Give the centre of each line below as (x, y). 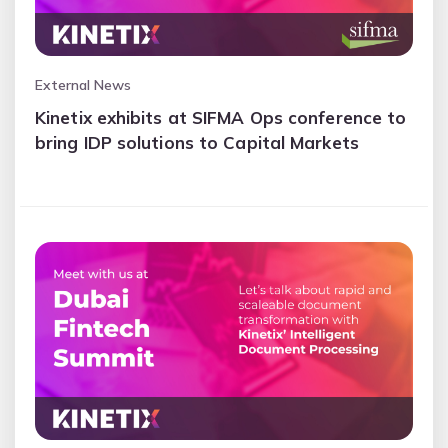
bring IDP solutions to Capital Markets (197, 142)
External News (83, 84)
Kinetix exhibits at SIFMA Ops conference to (221, 117)
